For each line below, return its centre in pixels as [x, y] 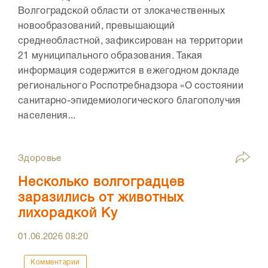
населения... [47, 116]
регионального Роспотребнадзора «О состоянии [131, 86]
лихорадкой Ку [68, 213]
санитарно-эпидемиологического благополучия [130, 101]
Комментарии [55, 262]
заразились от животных [101, 198]
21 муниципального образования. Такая [110, 56]
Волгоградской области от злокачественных [121, 11]
